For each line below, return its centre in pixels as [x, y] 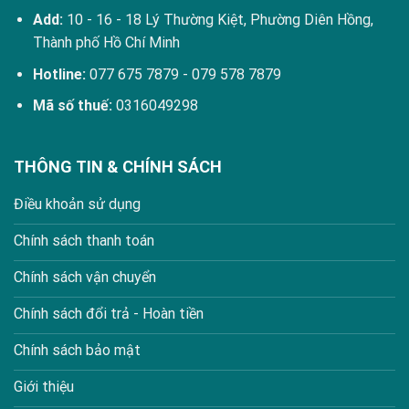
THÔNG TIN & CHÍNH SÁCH [118, 166]
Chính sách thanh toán [84, 240]
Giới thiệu [44, 386]
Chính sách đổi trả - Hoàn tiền [109, 313]
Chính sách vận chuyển [85, 277]
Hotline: [61, 74]
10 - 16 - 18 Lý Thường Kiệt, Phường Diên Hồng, [218, 20]
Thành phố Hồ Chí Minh [106, 43]
